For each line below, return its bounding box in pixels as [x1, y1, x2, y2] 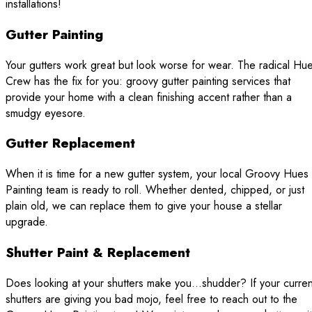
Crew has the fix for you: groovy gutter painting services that [6, 72, 290, 89]
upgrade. [6, 214, 48, 231]
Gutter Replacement [6, 134, 135, 153]
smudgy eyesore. [6, 104, 86, 121]
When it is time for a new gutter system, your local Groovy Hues [6, 166, 309, 182]
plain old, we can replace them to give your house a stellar [6, 198, 282, 214]
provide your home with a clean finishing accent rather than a [6, 88, 292, 105]
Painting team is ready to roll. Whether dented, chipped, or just [6, 182, 304, 198]
